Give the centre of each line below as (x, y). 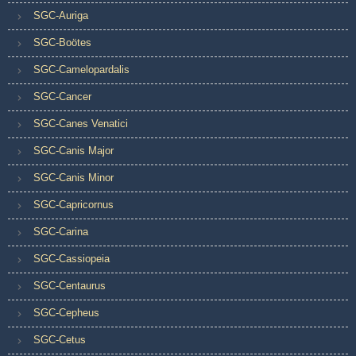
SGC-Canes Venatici (81, 123)
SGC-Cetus (60, 339)
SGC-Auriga (61, 15)
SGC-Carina (61, 231)
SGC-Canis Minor (74, 177)
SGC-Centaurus (70, 285)
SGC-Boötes (62, 42)
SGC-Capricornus (74, 204)
